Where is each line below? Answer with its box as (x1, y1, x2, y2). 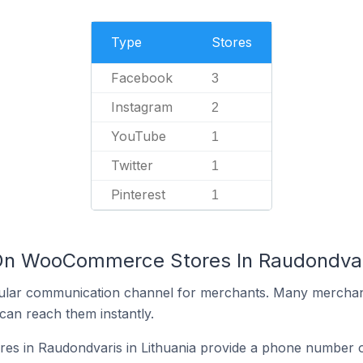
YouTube (111, 128, 166, 144)
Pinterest (111, 186, 165, 203)
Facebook (111, 70, 173, 86)
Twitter (111, 157, 153, 173)
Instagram (111, 99, 173, 115)
